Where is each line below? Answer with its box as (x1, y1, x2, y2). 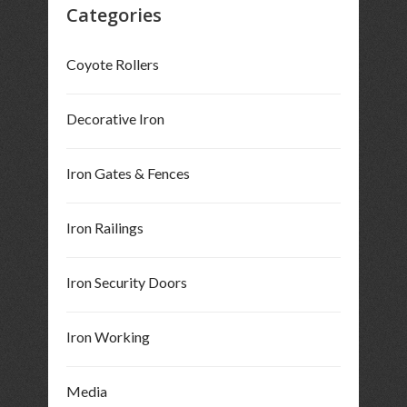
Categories (65, 3, 162, 28)
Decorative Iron (65, 110, 164, 128)
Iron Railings (65, 219, 144, 237)
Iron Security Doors (65, 273, 187, 292)
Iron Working (65, 328, 150, 346)
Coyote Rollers (65, 55, 159, 74)
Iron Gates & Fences (65, 164, 190, 183)
